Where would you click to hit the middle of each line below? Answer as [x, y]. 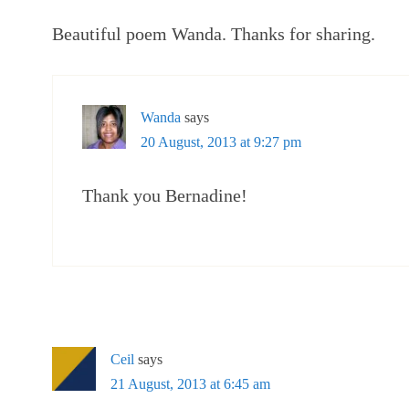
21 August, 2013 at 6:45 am [190, 384]
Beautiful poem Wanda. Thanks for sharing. [214, 34]
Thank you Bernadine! [165, 195]
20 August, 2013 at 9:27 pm [221, 142]
